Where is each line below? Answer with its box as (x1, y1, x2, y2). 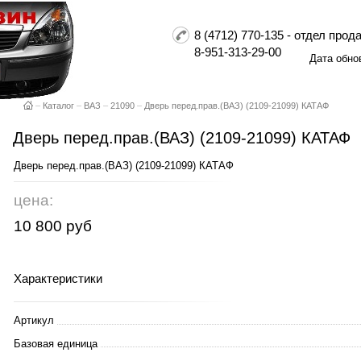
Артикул (14, 314, 54, 327)
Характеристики (14, 272, 102, 286)
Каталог (43, 101, 74, 110)
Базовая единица (14, 338, 98, 351)
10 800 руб (14, 217, 92, 234)
